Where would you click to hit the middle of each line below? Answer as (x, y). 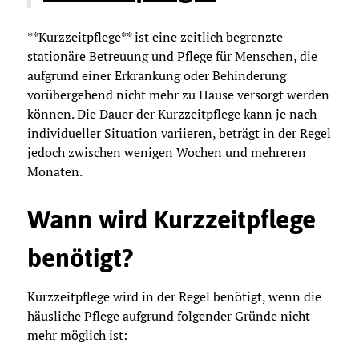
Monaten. (55, 171)
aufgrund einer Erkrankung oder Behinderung (157, 75)
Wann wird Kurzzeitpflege (171, 219)
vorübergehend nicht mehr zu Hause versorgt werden (178, 94)
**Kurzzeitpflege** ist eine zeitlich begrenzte (155, 36)
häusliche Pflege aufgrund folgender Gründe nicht (169, 315)
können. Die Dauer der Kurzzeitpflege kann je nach (172, 113)
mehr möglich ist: (77, 335)
